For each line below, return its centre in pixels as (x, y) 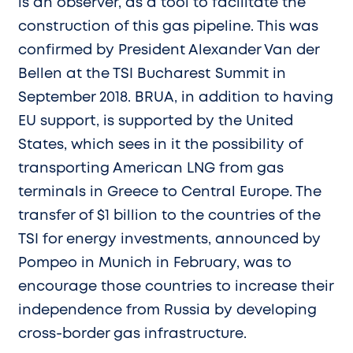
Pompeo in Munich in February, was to (155, 263)
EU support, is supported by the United (156, 121)
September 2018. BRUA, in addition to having (176, 97)
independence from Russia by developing (167, 310)
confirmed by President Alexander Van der (169, 50)
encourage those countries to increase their (176, 286)
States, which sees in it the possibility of (160, 145)
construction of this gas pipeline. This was (168, 26)
